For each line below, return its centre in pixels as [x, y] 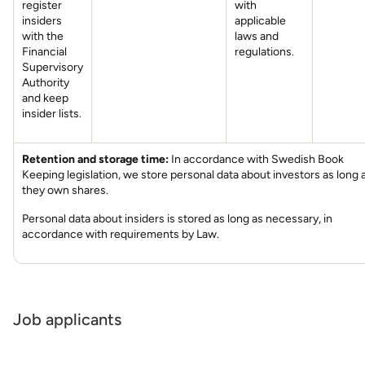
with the [43, 36]
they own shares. [65, 190]
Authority [46, 83]
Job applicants [67, 319]
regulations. [264, 52]
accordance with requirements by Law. [121, 234]
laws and [257, 36]
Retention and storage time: [97, 159]
